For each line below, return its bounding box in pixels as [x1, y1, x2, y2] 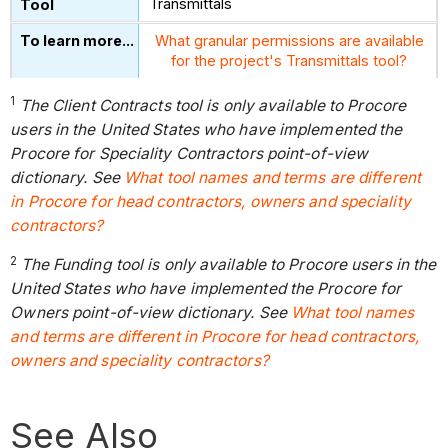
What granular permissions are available [154, 32, 424, 50]
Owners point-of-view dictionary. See [10, 303, 292, 323]
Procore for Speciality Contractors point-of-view [10, 143, 369, 163]
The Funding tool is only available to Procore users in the [20, 255, 437, 275]
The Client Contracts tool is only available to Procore [19, 95, 407, 115]
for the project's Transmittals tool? [171, 52, 408, 70]
